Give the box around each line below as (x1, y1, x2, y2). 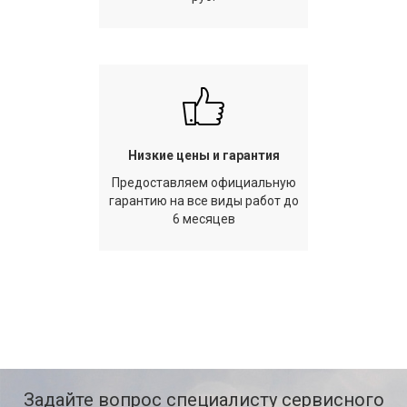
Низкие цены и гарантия (127, 148, 280, 163)
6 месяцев (172, 212, 235, 226)
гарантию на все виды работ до (108, 194, 299, 208)
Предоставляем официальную (111, 175, 296, 190)
